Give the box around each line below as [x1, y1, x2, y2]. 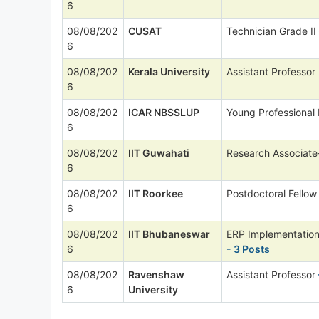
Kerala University [128, 65, 210, 78]
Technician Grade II [226, 24, 316, 37]
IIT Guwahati [128, 146, 189, 159]
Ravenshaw [128, 268, 184, 281]
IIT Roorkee [128, 187, 183, 199]
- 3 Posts [226, 242, 270, 255]
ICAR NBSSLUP [128, 105, 199, 118]
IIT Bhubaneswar [128, 227, 210, 240]
